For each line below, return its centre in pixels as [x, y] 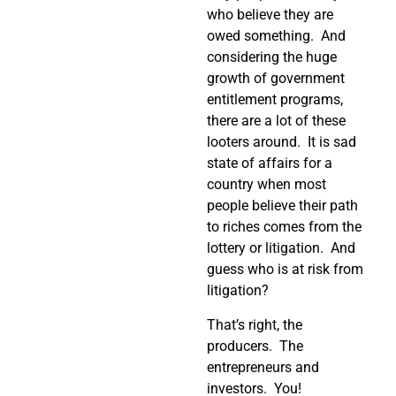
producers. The [255, 346]
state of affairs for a [270, 164]
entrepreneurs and [263, 367]
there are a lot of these [276, 121]
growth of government [276, 79]
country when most [267, 185]
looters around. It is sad [282, 142]
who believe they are [270, 15]
